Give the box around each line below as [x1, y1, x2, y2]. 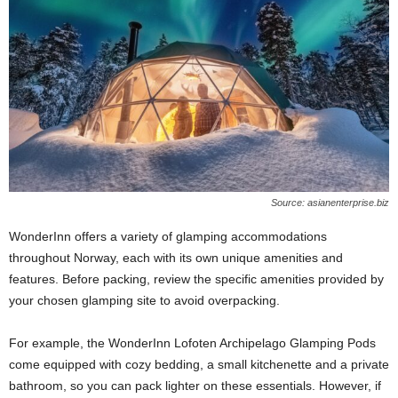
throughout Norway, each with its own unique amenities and [9, 250, 343, 265]
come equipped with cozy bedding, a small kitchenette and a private [9, 356, 389, 371]
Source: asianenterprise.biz [271, 196, 389, 208]
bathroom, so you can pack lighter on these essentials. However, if [9, 378, 381, 393]
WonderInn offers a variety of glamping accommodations [9, 228, 327, 243]
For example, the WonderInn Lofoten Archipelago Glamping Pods [9, 335, 376, 350]
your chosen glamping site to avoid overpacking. [9, 292, 280, 307]
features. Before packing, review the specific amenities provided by [9, 271, 384, 286]
